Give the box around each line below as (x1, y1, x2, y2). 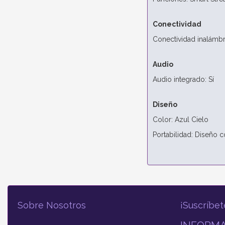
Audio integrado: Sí (152, 75, 214, 84)
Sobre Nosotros (18, 200, 86, 211)
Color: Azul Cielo (152, 116, 208, 124)
